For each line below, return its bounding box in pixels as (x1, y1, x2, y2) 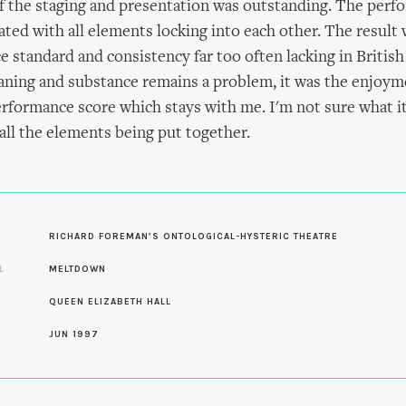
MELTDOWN (49, 264, 106, 275)
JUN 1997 (49, 329, 99, 340)
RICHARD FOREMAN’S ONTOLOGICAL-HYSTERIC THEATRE (49, 231, 338, 242)
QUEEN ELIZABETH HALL (49, 296, 171, 307)
